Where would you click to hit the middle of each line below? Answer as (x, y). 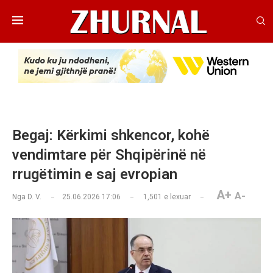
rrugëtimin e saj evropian (95, 175)
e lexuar (176, 197)
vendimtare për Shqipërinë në (109, 155)
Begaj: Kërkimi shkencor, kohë (111, 136)
